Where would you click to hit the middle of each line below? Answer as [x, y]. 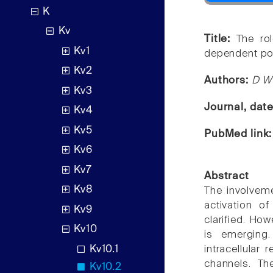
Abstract [227, 176]
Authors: [228, 80]
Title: [220, 39]
